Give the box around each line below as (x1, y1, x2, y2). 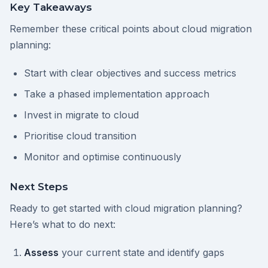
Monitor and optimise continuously (24, 151, 181, 163)
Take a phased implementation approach (24, 88, 209, 100)
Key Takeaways (10, 1, 92, 14)
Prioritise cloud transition (24, 130, 136, 142)
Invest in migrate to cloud (24, 109, 139, 121)
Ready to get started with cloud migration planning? (10, 202, 242, 215)
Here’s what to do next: (10, 218, 115, 231)
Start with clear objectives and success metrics (24, 67, 236, 80)
